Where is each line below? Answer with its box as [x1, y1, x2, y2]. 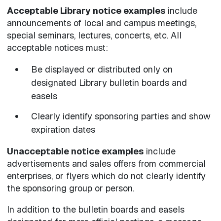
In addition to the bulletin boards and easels [6, 203, 184, 215]
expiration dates [31, 123, 95, 135]
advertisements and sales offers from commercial [6, 157, 206, 169]
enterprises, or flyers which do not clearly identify [6, 170, 206, 182]
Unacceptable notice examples [6, 145, 144, 157]
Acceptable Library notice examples [6, 5, 165, 17]
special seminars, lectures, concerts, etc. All [6, 30, 182, 41]
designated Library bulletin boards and [31, 77, 187, 89]
